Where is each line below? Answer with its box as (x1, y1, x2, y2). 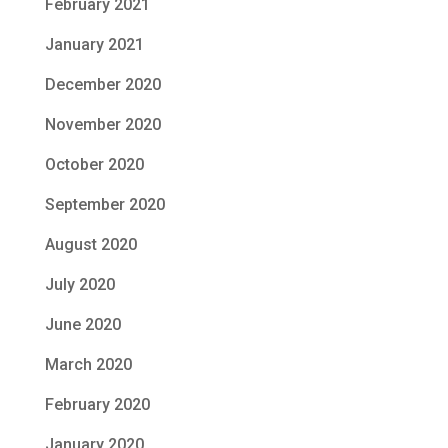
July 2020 (44, 274, 115, 294)
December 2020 (44, 74, 161, 94)
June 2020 (44, 314, 121, 334)
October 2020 (44, 154, 144, 174)
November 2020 (44, 114, 161, 134)
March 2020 (44, 354, 132, 374)
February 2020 (44, 394, 150, 414)
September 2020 (44, 194, 165, 214)
